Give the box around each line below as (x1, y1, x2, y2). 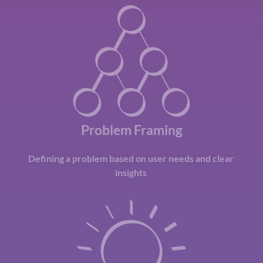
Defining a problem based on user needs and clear (28, 152, 234, 164)
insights (115, 166, 147, 178)
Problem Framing (80, 121, 183, 138)
